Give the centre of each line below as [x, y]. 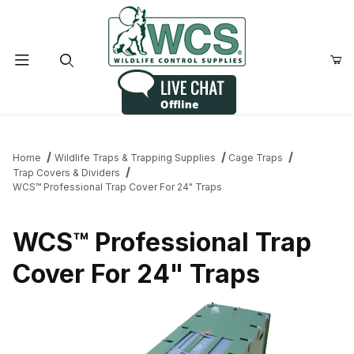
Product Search [64, 127]
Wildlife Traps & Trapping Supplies [135, 158]
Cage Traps [256, 158]
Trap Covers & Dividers [66, 173]
